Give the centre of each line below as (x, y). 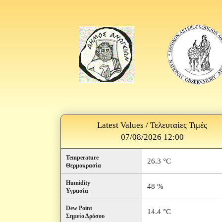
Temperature (82, 158)
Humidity (78, 183)
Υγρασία (77, 191)
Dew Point (79, 208)
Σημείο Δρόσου (85, 216)
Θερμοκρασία (83, 166)
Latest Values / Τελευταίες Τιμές (152, 125)
